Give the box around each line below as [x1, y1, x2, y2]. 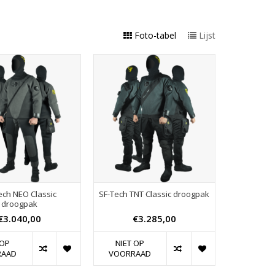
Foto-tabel [134, 29, 176, 42]
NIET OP [115, 238, 145, 249]
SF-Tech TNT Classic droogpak [99, 188, 210, 200]
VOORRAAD [109, 248, 152, 260]
